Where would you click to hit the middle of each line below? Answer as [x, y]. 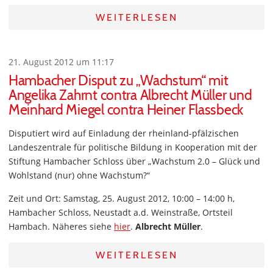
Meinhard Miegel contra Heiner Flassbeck [126, 110]
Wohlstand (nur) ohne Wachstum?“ [79, 175]
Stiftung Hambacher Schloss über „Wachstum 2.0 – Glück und [134, 161]
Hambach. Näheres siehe [61, 227]
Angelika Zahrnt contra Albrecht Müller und [130, 95]
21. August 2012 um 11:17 [61, 62]
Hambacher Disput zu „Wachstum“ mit [119, 81]
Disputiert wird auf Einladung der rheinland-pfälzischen [124, 133]
